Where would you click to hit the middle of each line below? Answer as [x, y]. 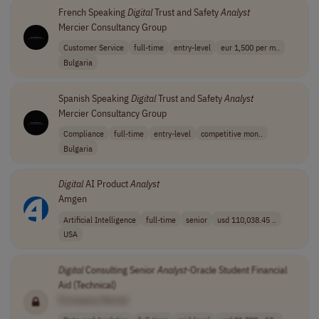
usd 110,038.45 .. [246, 219]
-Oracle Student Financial [236, 270]
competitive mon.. [231, 133]
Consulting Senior [120, 270]
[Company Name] [93, 299]
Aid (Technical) [87, 284]
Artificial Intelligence [99, 219]
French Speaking [93, 12]
